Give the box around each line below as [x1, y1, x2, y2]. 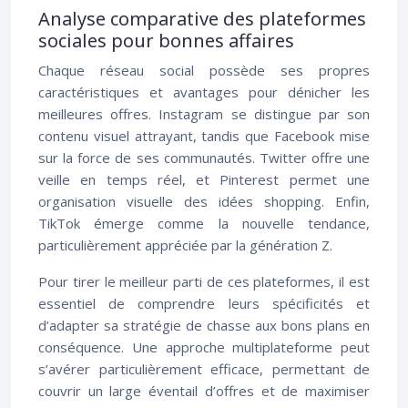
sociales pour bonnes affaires [38, 28, 294, 53]
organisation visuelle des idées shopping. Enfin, [38, 192, 370, 210]
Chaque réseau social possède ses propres [38, 61, 370, 79]
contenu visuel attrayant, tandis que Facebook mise [38, 127, 370, 145]
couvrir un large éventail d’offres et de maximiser [38, 382, 370, 400]
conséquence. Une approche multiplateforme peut [38, 338, 370, 356]
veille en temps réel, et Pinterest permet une [38, 170, 370, 189]
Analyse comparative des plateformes [38, 6, 366, 31]
